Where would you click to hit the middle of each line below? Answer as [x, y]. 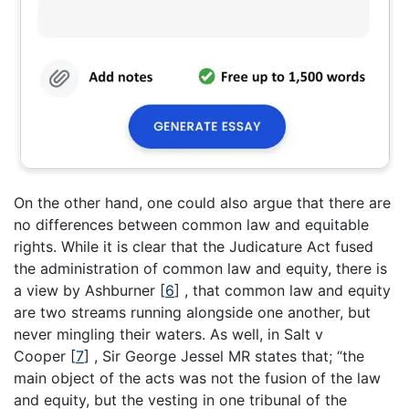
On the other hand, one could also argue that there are [202, 202]
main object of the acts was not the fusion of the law [197, 378]
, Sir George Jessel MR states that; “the [227, 356]
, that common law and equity [285, 290]
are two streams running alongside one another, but [192, 312]
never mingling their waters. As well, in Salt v [168, 334]
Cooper [42, 356]
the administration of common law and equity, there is [200, 268]
